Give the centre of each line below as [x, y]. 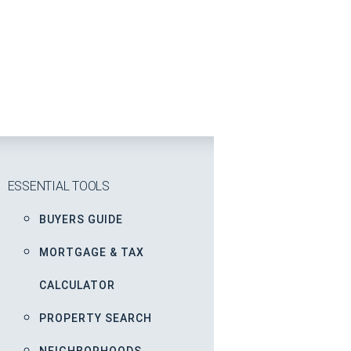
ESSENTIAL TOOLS [58, 186]
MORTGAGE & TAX [91, 252]
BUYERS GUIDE [81, 219]
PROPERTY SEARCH [95, 318]
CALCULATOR [77, 285]
